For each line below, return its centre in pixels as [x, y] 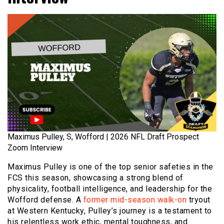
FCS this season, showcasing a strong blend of [95, 178]
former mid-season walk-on [135, 200]
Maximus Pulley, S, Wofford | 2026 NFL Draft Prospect [103, 137]
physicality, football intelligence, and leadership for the [110, 189]
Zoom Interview [35, 148]
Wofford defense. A [45, 200]
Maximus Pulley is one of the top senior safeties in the [110, 167]
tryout [198, 200]
